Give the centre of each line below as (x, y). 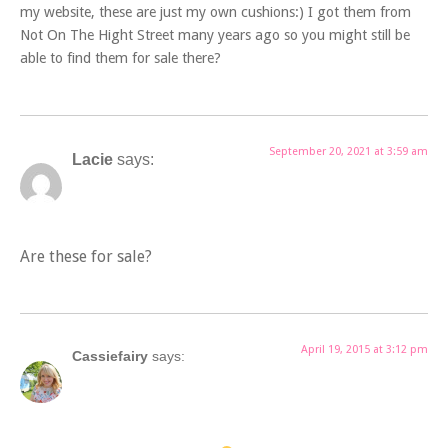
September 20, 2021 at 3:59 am (348, 151)
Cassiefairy (110, 356)
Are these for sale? (86, 257)
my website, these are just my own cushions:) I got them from (215, 12)
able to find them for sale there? (120, 58)
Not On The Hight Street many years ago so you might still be (215, 35)
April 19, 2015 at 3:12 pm (364, 350)
